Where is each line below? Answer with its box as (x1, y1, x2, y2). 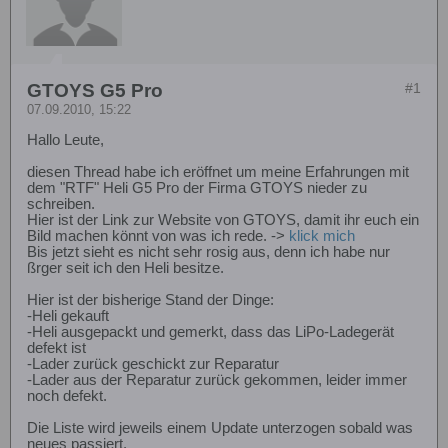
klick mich (289, 228, 355, 245)
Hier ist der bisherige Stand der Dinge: (27, 292, 274, 309)
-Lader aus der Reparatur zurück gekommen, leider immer (27, 372, 407, 389)
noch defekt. (27, 388, 107, 405)
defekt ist (27, 340, 86, 357)
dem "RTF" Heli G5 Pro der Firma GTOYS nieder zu (27, 180, 367, 197)
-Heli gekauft (27, 308, 109, 325)
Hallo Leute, (27, 132, 104, 149)
